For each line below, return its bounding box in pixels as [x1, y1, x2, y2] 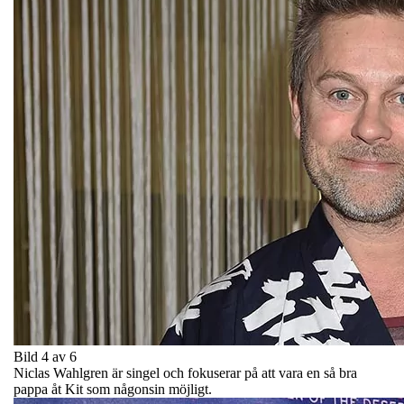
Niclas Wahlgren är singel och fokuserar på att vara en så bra [14, 364, 357, 381]
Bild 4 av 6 [14, 348, 77, 364]
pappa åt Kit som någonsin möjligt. [14, 381, 212, 397]
